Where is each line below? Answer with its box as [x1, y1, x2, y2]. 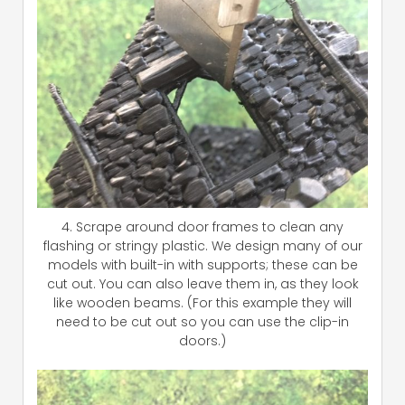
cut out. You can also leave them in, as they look [46, 275, 359, 294]
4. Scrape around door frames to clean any [61, 218, 344, 237]
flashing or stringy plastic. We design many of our [42, 237, 363, 256]
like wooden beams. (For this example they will [53, 294, 352, 313]
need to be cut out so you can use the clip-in [56, 313, 349, 332]
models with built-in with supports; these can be [47, 256, 358, 275]
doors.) [179, 332, 226, 351]
